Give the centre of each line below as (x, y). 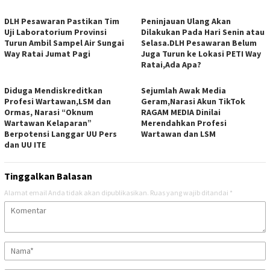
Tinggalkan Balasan (48, 176)
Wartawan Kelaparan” (48, 123)
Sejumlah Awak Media (184, 91)
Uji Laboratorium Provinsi (55, 32)
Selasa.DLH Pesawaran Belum (199, 43)
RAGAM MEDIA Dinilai (181, 112)
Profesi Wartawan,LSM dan (58, 102)
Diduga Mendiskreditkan (53, 91)
